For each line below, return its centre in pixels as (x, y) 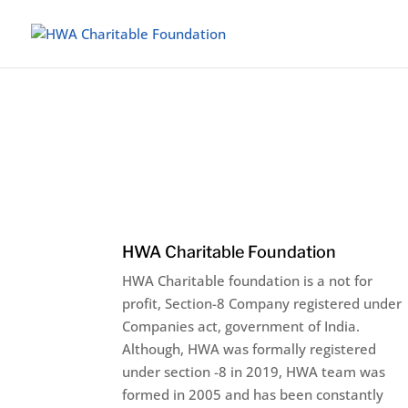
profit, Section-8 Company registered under (262, 304)
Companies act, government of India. (241, 326)
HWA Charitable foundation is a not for (248, 281)
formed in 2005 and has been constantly (253, 395)
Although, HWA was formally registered (250, 349)
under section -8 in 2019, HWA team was (254, 372)
